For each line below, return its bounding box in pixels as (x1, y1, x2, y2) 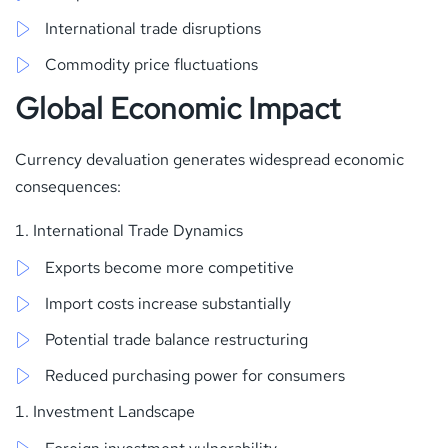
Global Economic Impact (15, 87, 340, 128)
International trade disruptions (45, 17, 261, 39)
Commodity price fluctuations (45, 53, 258, 75)
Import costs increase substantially (45, 292, 291, 314)
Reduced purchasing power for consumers (45, 364, 345, 386)
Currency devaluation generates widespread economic (15, 148, 404, 170)
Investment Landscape (33, 400, 195, 422)
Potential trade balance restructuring (45, 328, 308, 350)
